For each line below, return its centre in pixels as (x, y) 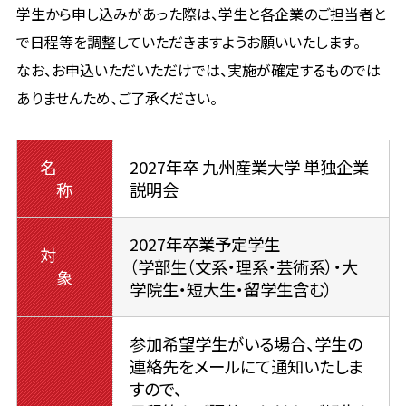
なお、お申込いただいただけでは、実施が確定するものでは (198, 69)
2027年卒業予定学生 (204, 243)
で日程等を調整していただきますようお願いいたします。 (188, 41)
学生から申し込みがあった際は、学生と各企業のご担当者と (201, 13)
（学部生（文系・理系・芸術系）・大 (243, 266)
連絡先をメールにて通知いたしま (246, 366)
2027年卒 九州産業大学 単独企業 (249, 166)
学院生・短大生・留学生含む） (231, 289)
